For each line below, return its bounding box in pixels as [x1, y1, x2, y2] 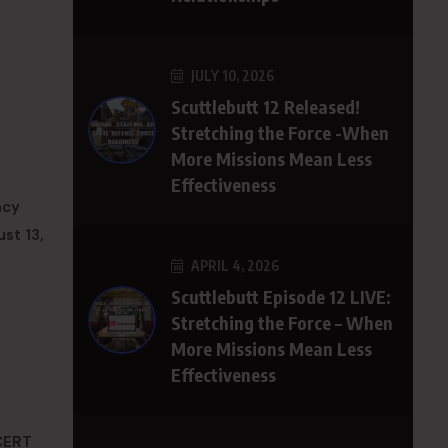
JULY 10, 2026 [188, 67, 274, 84]
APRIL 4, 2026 [188, 257, 279, 274]
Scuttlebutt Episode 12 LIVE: [171, 285, 391, 308]
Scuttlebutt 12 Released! [171, 95, 360, 118]
